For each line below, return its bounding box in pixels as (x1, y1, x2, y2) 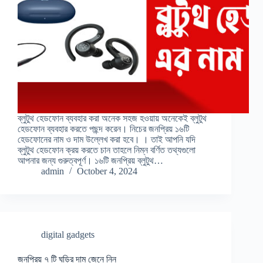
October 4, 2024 (77, 166, 137, 177)
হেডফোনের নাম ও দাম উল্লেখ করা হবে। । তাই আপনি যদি (18, 134, 195, 145)
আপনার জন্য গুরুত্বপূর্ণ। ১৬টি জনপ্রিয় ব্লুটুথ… (18, 156, 163, 166)
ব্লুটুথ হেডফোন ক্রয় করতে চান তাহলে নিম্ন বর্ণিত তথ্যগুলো (18, 145, 195, 156)
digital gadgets (41, 230, 95, 240)
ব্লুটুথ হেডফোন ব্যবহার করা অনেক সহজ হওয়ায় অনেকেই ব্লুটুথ (18, 113, 207, 124)
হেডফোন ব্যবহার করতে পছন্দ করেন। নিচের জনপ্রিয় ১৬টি (18, 124, 189, 134)
